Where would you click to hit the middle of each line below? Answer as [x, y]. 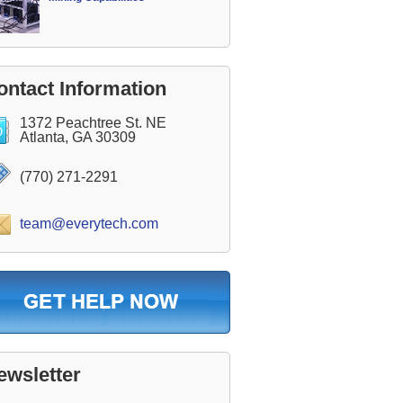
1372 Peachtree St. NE [93, 123]
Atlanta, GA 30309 [78, 137]
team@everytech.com [89, 224]
